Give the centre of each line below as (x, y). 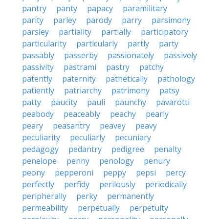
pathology (176, 79)
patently (37, 79)
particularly (97, 44)
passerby (81, 55)
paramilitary (145, 8)
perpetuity (149, 208)
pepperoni (74, 173)
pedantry (85, 149)
